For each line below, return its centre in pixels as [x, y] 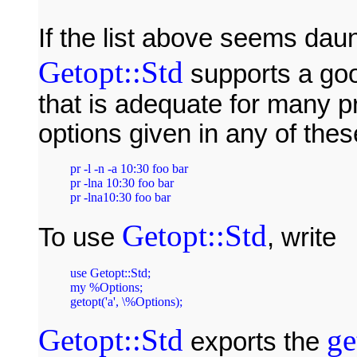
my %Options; [106, 287]
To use [80, 237]
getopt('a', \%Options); [126, 301]
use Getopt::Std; [110, 273]
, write [302, 237]
